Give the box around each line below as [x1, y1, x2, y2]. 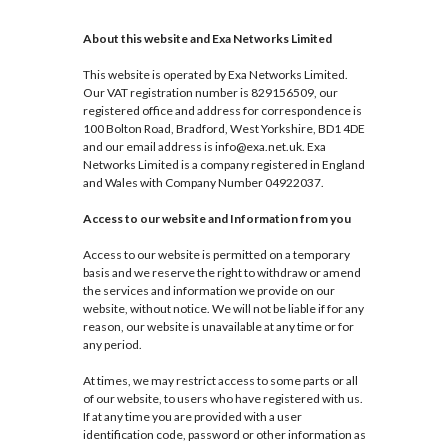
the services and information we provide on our [82, 283, 335, 299]
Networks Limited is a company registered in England [82, 157, 365, 173]
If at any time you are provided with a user [82, 409, 302, 425]
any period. [82, 337, 142, 353]
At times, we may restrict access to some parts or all [82, 373, 358, 389]
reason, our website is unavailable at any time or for [82, 319, 354, 335]
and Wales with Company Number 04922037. [82, 175, 324, 191]
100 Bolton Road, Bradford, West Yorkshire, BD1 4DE [82, 121, 365, 137]
